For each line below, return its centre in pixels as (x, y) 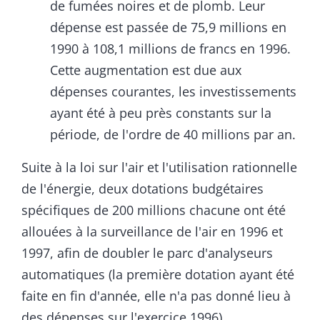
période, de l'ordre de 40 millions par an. (173, 135)
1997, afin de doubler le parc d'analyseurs (147, 253)
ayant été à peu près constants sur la (161, 113)
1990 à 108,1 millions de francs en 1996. (170, 49)
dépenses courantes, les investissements (173, 92)
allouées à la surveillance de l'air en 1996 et (152, 232)
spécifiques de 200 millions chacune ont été (154, 210)
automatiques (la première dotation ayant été (158, 275)
